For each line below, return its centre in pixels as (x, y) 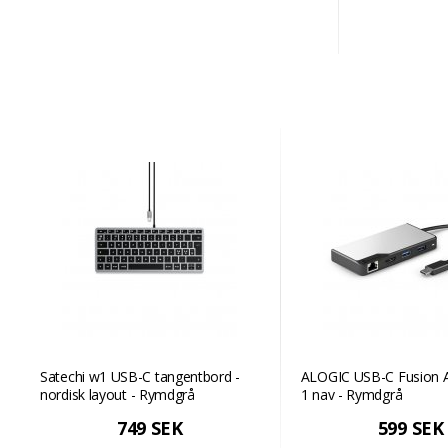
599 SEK (410, 428)
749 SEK (149, 428)
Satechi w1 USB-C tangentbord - (140, 376)
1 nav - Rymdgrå (351, 394)
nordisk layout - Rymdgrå (117, 394)
